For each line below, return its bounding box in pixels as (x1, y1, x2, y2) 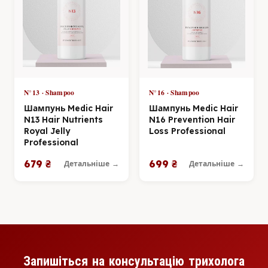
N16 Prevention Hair (149, 114, 235, 124)
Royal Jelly (24, 125, 70, 136)
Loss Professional (149, 125, 226, 136)
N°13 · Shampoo (24, 87, 75, 98)
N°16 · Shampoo (149, 87, 200, 98)
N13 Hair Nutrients (24, 114, 103, 124)
